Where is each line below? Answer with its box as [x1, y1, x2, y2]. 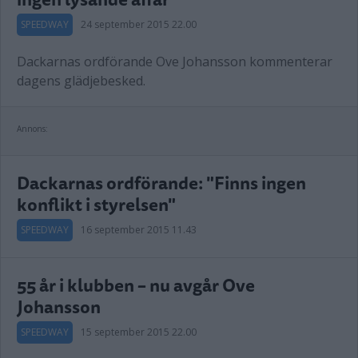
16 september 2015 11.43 [81, 223, 197, 237]
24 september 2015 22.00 [81, 18, 197, 31]
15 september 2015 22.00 [81, 325, 197, 339]
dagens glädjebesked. [17, 72, 145, 89]
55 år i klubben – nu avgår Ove [17, 271, 255, 299]
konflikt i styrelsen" [17, 190, 176, 218]
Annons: [17, 123, 48, 134]
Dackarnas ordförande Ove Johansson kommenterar [17, 53, 332, 70]
